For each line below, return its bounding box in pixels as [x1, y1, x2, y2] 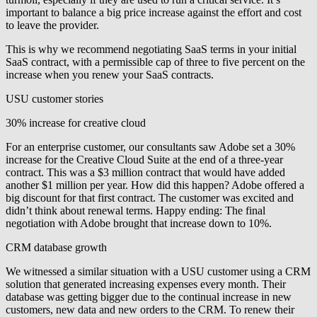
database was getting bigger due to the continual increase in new [6, 291, 292, 304]
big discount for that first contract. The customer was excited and [6, 192, 294, 204]
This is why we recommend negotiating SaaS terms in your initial [6, 43, 296, 56]
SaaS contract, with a [6, 56, 103, 69]
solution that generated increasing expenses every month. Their [6, 278, 286, 291]
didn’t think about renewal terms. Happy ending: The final [6, 204, 265, 217]
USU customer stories [6, 93, 103, 105]
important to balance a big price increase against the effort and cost [6, 6, 301, 19]
